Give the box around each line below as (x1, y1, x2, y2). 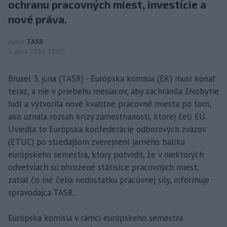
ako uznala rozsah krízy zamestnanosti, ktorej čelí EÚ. (8, 110, 206, 122)
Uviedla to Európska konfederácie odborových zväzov (8, 123, 206, 135)
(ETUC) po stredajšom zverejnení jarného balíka (8, 136, 185, 147)
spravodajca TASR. (8, 186, 74, 198)
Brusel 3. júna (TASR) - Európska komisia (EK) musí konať (8, 72, 215, 84)
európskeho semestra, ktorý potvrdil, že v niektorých (8, 148, 204, 160)
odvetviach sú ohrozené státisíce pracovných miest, (8, 161, 199, 173)
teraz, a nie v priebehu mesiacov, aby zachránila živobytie (8, 85, 219, 97)
